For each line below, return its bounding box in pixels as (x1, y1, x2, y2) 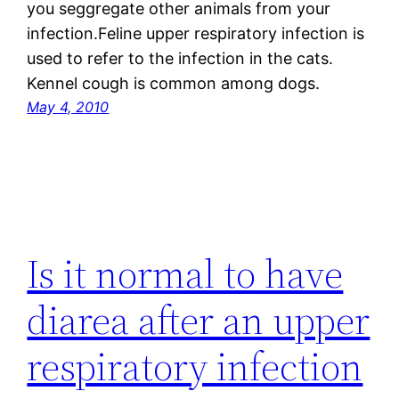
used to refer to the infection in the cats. (27, 49, 334, 69)
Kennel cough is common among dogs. (27, 74, 321, 94)
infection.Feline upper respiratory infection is (27, 24, 365, 44)
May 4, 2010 (27, 98, 110, 117)
